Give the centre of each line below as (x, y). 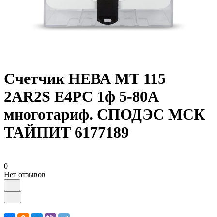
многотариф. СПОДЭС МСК (104, 115)
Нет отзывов (25, 174)
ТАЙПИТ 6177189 (66, 132)
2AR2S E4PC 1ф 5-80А (81, 97)
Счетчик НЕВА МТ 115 (85, 79)
